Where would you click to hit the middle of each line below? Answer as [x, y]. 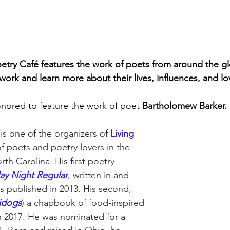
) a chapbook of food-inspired [84, 203]
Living [123, 133]
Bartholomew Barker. [185, 106]
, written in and [100, 175]
